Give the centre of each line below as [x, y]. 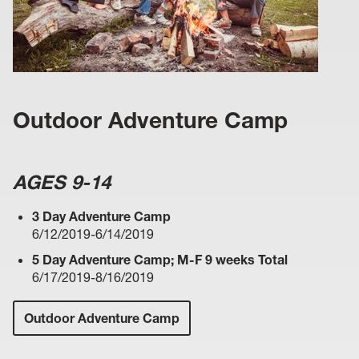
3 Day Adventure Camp [101, 216]
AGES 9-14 [62, 182]
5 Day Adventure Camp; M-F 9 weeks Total [160, 259]
